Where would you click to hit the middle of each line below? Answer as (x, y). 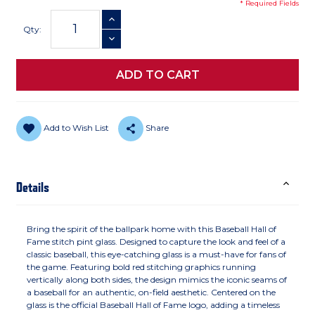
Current (32, 14)
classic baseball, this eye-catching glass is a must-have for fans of (156, 254)
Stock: (28, 25)
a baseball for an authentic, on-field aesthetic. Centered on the (151, 292)
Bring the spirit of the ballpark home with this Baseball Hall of (152, 229)
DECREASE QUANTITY (146, 41)
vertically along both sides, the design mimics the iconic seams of (157, 279)
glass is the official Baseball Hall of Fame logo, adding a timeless (153, 304)
